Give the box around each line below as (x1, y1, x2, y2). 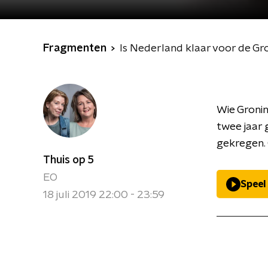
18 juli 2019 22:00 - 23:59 (43, 190, 165, 200)
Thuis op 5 (43, 155, 94, 166)
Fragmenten (43, 43, 106, 54)
